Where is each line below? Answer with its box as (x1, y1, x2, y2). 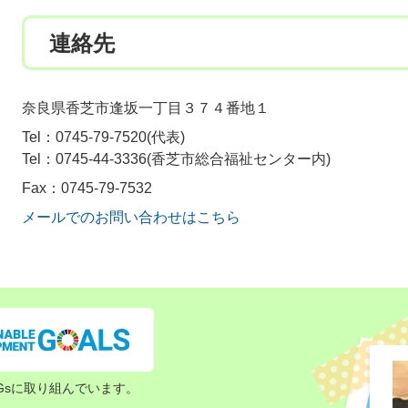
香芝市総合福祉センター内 (151, 151, 326, 167)
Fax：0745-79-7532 (22, 180, 152, 196)
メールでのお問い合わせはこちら (22, 209, 240, 225)
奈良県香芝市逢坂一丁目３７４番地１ (22, 100, 270, 116)
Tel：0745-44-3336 (22, 151, 147, 167)
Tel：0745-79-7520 (22, 129, 147, 145)
